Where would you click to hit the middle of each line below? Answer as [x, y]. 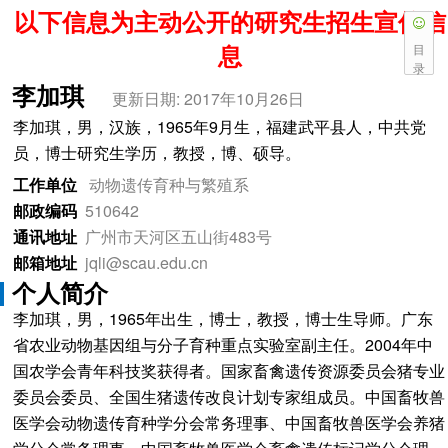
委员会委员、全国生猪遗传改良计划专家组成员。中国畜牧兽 [228, 396]
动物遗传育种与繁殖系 [168, 184]
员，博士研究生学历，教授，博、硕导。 [156, 152]
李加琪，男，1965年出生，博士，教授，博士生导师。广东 [222, 318]
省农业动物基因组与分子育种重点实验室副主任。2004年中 [222, 344]
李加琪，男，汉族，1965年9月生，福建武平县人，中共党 [219, 126]
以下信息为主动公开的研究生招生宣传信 [230, 21]
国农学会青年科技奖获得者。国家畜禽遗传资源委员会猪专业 [228, 370]
